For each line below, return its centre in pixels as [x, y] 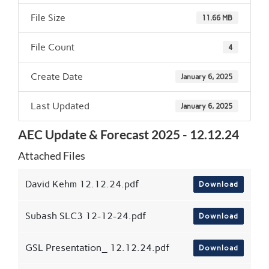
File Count [53, 47]
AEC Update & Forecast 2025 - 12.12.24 [128, 134]
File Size [48, 17]
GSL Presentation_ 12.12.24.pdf [98, 247]
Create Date [57, 76]
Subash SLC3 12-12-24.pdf [86, 216]
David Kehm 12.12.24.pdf [82, 184]
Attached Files [52, 156]
